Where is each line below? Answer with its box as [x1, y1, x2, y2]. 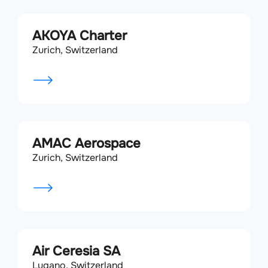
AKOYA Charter [32, 28, 127, 44]
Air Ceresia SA [32, 243, 120, 260]
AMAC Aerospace [32, 135, 141, 152]
